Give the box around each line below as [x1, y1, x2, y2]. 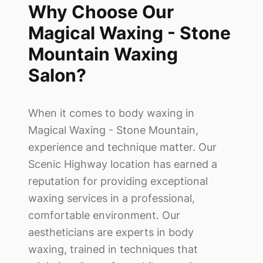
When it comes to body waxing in [28, 106, 194, 119]
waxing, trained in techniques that [28, 242, 198, 255]
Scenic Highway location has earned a [28, 157, 217, 170]
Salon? [28, 64, 86, 86]
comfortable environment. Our [28, 208, 180, 221]
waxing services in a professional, [28, 191, 195, 204]
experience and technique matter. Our [28, 140, 217, 153]
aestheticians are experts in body [28, 225, 194, 238]
